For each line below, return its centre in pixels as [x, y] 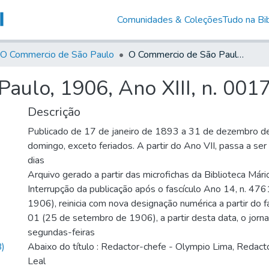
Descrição [54, 112]
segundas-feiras [61, 232]
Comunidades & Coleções [170, 20]
